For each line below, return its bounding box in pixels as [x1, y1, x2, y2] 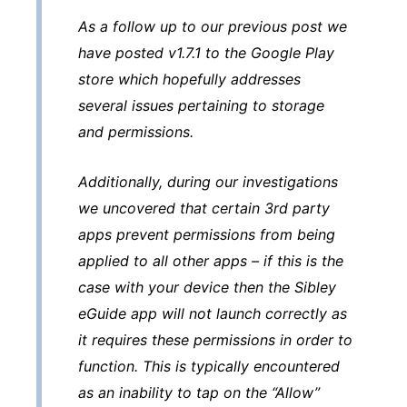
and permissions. [78, 122, 194, 141]
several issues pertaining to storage [78, 95, 324, 114]
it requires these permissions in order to [78, 330, 352, 349]
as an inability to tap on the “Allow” [78, 382, 320, 402]
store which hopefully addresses [78, 69, 301, 88]
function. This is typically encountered [78, 356, 340, 375]
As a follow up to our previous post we [78, 16, 347, 35]
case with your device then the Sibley [78, 277, 336, 296]
